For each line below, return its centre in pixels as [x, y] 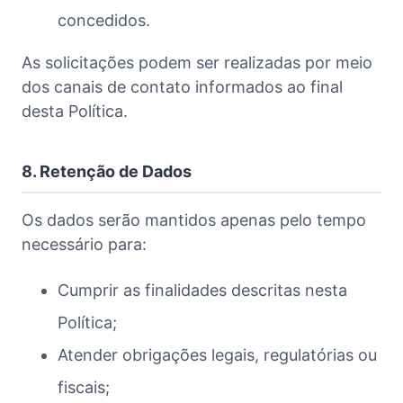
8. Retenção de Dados [107, 171]
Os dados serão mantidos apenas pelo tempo [194, 219]
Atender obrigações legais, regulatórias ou [217, 354]
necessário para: [84, 244]
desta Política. [75, 111]
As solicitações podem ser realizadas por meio [197, 62]
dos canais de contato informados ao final [182, 86]
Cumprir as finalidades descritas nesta [202, 290]
